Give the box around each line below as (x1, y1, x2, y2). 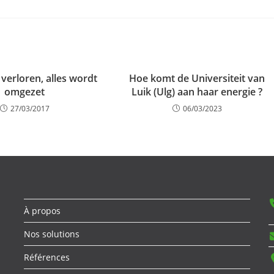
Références (23, 251, 70, 263)
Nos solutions (23, 228, 80, 240)
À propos (23, 205, 61, 217)
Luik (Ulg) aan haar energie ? (131, 85, 263, 98)
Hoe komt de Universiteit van (129, 72, 265, 85)
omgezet (4, 85, 45, 98)
